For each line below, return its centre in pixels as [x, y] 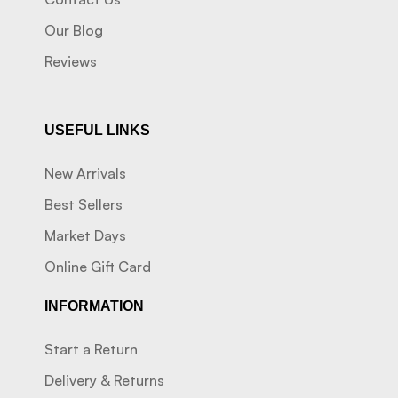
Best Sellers [84, 205]
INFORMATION [94, 306]
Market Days [85, 236]
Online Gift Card [98, 267]
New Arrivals [85, 174]
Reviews [71, 62]
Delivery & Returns [104, 381]
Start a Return [91, 350]
